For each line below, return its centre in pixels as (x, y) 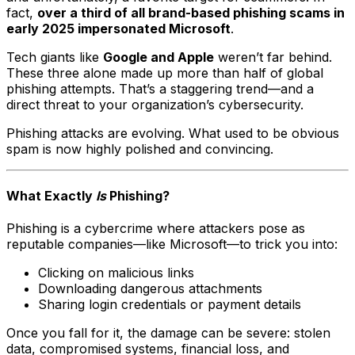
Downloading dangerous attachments (150, 289)
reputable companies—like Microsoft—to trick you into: (172, 244)
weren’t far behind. (273, 57)
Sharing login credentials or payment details (170, 305)
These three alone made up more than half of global (165, 73)
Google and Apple (158, 57)
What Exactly (51, 196)
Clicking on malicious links (116, 273)
